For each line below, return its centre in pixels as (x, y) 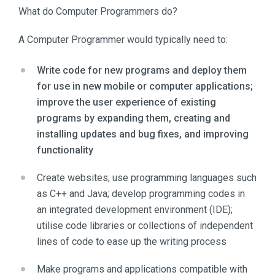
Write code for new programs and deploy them (142, 71)
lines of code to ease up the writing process (132, 242)
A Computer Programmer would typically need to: (123, 40)
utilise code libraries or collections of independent (145, 226)
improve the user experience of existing (126, 103)
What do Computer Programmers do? (98, 12)
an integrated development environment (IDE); (135, 210)
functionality (65, 150)
